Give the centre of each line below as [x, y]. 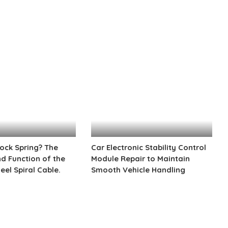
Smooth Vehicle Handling [138, 170]
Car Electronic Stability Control [149, 148]
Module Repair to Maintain [141, 159]
